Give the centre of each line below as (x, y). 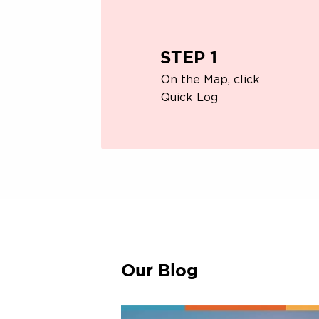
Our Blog (159, 270)
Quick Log (190, 97)
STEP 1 (188, 57)
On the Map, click (211, 79)
